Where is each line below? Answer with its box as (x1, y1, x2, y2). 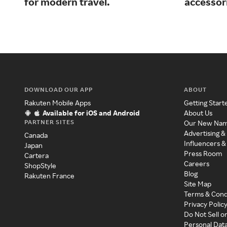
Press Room (184, 149, 222, 158)
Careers (184, 159, 210, 168)
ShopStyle (24, 161, 56, 170)
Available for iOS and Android (43, 108, 140, 118)
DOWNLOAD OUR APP (24, 86, 93, 94)
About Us (184, 108, 213, 118)
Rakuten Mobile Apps (24, 98, 91, 107)
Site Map (184, 179, 212, 188)
